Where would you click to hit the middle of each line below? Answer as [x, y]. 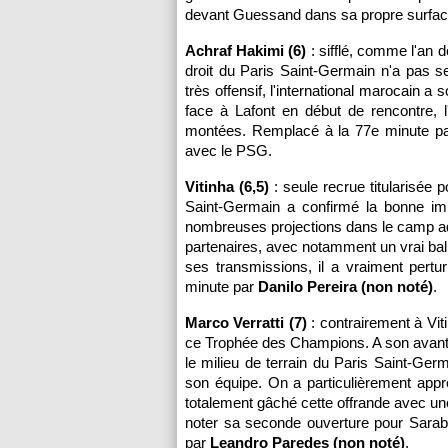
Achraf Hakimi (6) [246, 50]
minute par [221, 286]
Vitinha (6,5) [227, 186]
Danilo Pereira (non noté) [345, 286]
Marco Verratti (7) [246, 322]
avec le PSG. [228, 150]
